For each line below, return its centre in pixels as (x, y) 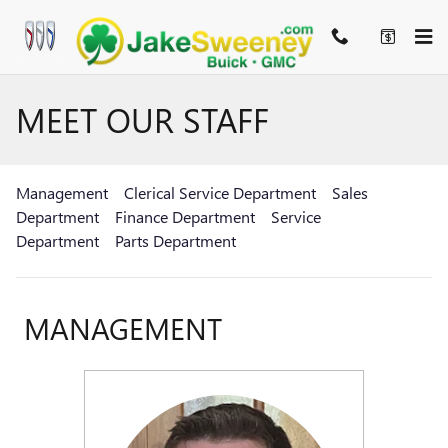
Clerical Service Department (220, 192)
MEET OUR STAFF (142, 119)
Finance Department (185, 216)
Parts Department (175, 240)
